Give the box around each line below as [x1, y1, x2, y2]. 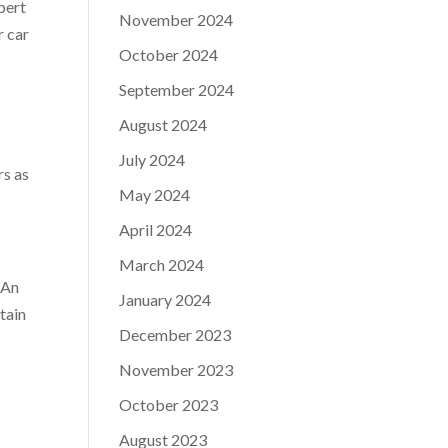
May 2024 [119, 185, 191, 204]
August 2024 [119, 115, 208, 134]
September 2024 [119, 80, 235, 99]
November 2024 [119, 10, 234, 29]
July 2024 [119, 150, 186, 169]
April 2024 [119, 220, 193, 239]
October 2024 [119, 45, 219, 64]
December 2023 [119, 325, 232, 344]
